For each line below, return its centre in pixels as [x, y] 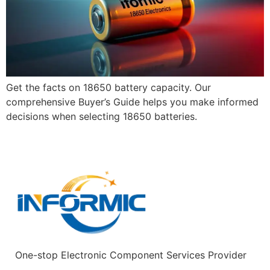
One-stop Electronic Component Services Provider [131, 255]
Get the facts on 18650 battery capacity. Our [108, 88]
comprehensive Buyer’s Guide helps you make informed [132, 102]
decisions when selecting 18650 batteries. [102, 117]
